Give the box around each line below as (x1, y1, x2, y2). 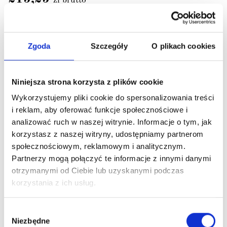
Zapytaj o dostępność (75, 34, 152, 44)
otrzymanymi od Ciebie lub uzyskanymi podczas (12, 166, 184, 175)
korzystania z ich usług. (12, 178, 96, 187)
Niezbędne (12, 216, 50, 225)
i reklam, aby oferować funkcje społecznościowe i (12, 105, 187, 115)
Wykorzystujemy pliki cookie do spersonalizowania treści (12, 93, 214, 102)
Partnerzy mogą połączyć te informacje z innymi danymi (12, 154, 211, 163)
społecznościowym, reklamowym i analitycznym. (12, 142, 185, 151)
